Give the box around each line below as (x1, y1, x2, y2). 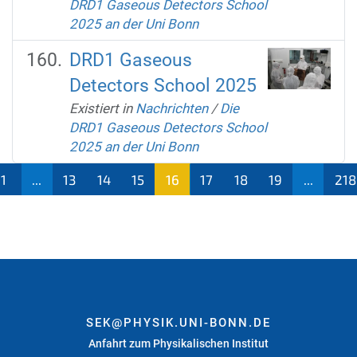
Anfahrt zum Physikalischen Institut (88, 336, 269, 350)
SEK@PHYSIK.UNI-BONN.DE (86, 315, 271, 330)
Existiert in (69, 100, 132, 116)
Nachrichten (135, 100, 208, 116)
